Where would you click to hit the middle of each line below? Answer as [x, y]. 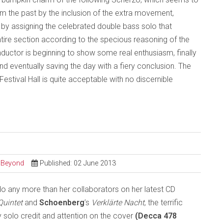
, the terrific [164, 203]
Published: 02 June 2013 [78, 163]
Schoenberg [62, 203]
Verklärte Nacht [118, 203]
